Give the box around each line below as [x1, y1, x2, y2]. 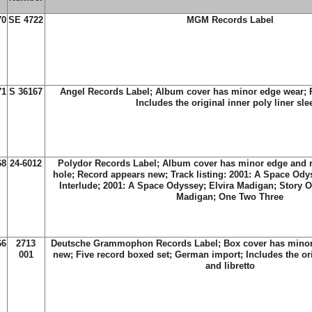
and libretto [205, 260, 255, 271]
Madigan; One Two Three [176, 192, 283, 202]
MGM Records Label [186, 15, 274, 25]
